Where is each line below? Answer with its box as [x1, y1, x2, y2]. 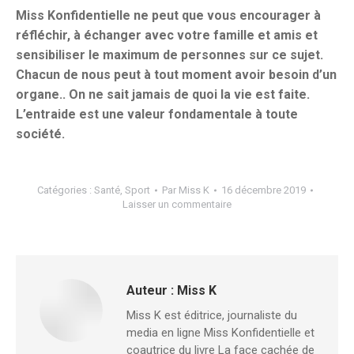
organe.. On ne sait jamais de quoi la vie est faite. [16, 87, 310, 102]
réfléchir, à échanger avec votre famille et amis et [16, 28, 318, 43]
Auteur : [126, 283, 174, 298]
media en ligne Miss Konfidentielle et [126, 326, 314, 340]
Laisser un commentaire [122, 198, 232, 210]
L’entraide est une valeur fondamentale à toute [16, 107, 298, 122]
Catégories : [36, 184, 94, 196]
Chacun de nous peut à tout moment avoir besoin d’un [16, 67, 337, 82]
